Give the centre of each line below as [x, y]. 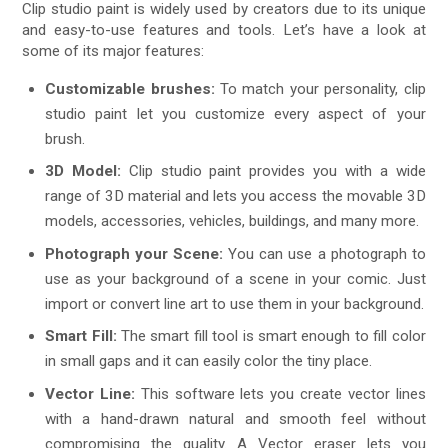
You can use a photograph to [324, 253]
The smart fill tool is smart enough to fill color [271, 336]
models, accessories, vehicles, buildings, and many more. [232, 221]
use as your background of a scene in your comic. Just [235, 278]
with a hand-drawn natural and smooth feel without [235, 419]
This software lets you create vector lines [280, 394]
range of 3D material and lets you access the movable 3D [235, 196]
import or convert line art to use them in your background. [235, 303]
